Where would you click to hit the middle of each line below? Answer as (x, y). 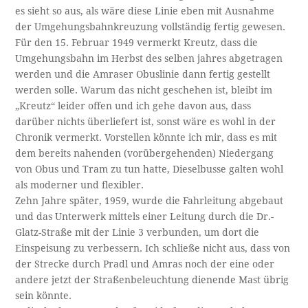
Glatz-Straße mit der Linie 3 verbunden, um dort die (137, 233)
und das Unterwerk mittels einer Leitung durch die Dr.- (145, 217)
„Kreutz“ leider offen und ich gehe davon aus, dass (133, 106)
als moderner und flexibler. (80, 185)
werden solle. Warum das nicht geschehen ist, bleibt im (144, 90)
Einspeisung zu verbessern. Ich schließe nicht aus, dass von (153, 249)
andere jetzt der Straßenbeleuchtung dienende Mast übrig (152, 280)
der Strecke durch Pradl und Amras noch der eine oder (145, 264)
